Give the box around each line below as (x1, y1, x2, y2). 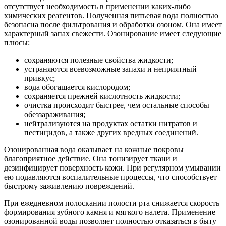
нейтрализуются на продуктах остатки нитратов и (24, 119, 197, 128)
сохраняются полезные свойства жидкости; (24, 55, 173, 65)
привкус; (24, 74, 55, 83)
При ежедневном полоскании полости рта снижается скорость (4, 199, 219, 208)
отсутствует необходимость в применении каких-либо (4, 2, 191, 11)
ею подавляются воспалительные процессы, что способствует (4, 173, 217, 182)
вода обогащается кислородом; (24, 83, 130, 92)
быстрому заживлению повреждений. (4, 182, 134, 191)
